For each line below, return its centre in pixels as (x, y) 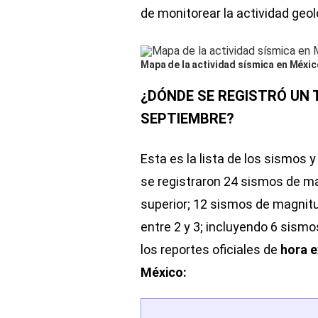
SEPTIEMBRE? (187, 118)
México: (164, 272)
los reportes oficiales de (210, 249)
